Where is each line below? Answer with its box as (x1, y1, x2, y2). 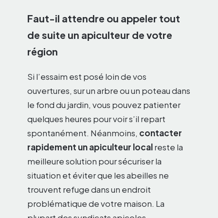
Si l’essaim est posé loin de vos (27, 71, 146, 82)
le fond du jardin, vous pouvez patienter (27, 99, 181, 110)
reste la (153, 141, 183, 152)
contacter (139, 127, 182, 138)
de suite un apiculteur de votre (27, 28, 172, 41)
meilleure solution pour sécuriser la (27, 155, 162, 166)
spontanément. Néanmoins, (27, 127, 139, 138)
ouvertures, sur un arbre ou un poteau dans (27, 85, 190, 96)
